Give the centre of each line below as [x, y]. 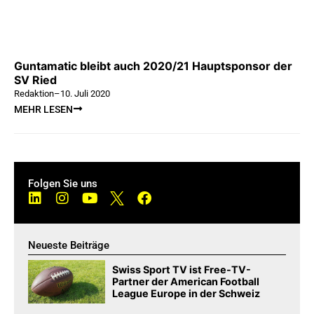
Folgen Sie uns [63, 184]
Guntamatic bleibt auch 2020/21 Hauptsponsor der [153, 66]
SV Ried [35, 80]
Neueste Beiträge [69, 246]
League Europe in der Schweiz [186, 294]
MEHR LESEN [43, 110]
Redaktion [34, 94]
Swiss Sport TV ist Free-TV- [182, 270]
